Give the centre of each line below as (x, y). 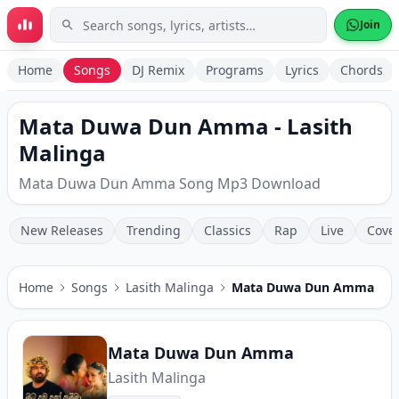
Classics (228, 230)
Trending (154, 230)
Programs (235, 70)
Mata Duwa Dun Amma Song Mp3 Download (170, 183)
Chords (362, 70)
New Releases (62, 230)
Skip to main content (91, 25)
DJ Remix (158, 70)
